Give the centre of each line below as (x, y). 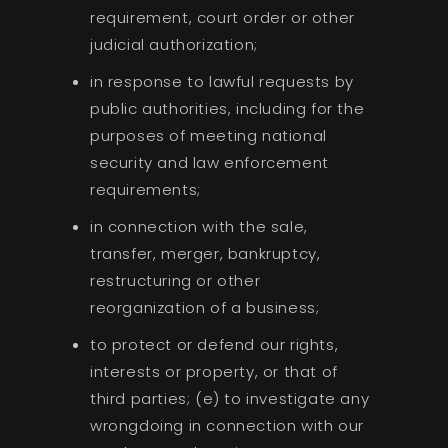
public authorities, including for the (227, 108)
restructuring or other (175, 280)
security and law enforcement (209, 162)
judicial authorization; (173, 44)
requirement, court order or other (222, 17)
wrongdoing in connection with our (226, 425)
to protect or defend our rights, (214, 344)
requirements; (145, 189)
